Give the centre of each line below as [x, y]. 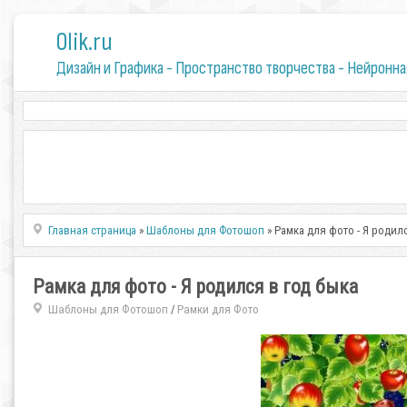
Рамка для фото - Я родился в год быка [195, 287]
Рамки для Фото [218, 309]
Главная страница [93, 230]
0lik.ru [84, 42]
